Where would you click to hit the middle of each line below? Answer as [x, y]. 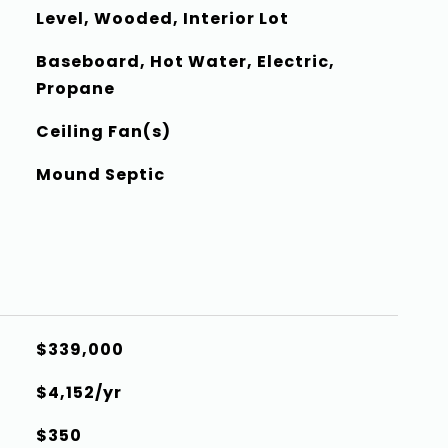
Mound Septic [100, 174]
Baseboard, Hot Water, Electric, [185, 61]
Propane [75, 88]
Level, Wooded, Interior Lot [162, 18]
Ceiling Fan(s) [103, 131]
